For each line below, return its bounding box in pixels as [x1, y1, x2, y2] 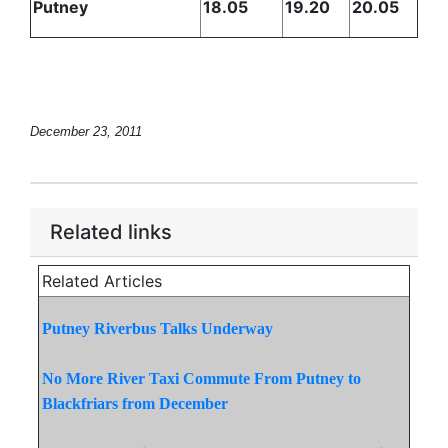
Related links [50, 219, 172, 244]
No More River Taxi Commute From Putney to [42, 369, 361, 387]
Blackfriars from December [42, 394, 228, 412]
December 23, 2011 [30, 123, 142, 139]
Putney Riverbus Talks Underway [42, 319, 273, 337]
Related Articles [42, 270, 162, 291]
